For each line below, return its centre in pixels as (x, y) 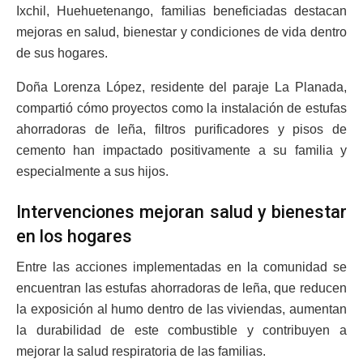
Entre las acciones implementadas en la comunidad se (181, 267)
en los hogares (74, 236)
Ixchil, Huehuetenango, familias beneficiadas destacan (181, 11)
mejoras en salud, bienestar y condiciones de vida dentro (181, 32)
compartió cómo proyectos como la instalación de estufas (181, 108)
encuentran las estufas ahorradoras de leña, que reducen (181, 288)
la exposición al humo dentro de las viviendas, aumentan (181, 310)
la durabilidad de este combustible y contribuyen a (181, 331)
